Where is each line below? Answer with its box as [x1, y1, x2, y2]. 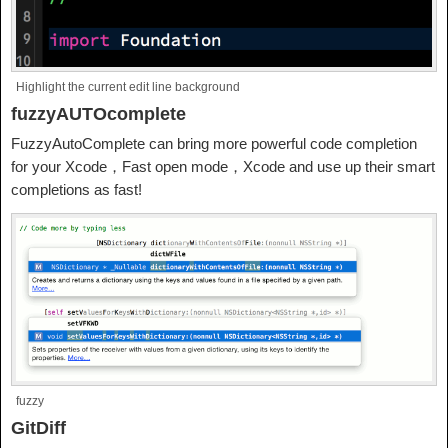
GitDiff [11, 418, 66, 439]
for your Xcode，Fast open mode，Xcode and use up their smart [11, 157, 435, 175]
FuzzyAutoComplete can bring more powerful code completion [11, 134, 417, 152]
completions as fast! [11, 180, 142, 198]
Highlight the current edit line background [16, 79, 240, 94]
